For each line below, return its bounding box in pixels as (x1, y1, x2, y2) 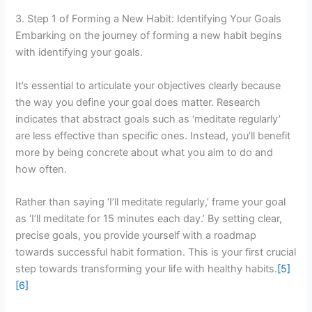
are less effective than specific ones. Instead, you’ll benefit (15, 129, 291, 142)
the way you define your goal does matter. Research (15, 95, 261, 109)
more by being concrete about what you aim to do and (15, 146, 274, 159)
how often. (15, 162, 68, 175)
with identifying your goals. (15, 46, 143, 59)
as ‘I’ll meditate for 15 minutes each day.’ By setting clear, (15, 212, 283, 226)
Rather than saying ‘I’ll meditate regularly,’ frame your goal (15, 196, 286, 209)
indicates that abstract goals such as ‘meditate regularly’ (15, 112, 281, 125)
